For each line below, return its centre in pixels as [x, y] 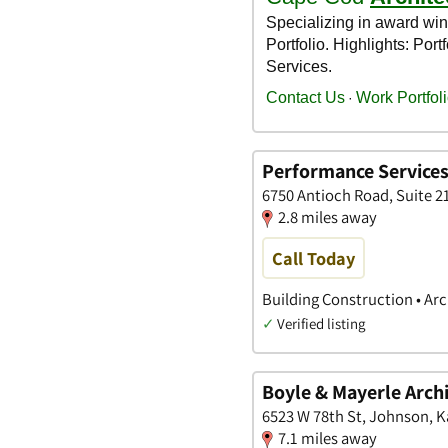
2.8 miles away [327, 216]
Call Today [313, 257]
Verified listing [321, 323]
